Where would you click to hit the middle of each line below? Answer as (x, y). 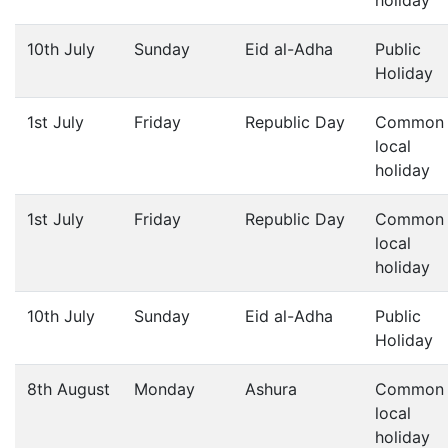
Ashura (271, 389)
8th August (68, 389)
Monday (164, 389)
